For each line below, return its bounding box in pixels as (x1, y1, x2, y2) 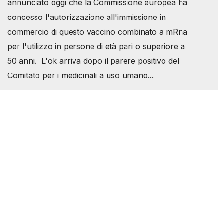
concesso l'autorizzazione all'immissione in (7, 12, 166, 22)
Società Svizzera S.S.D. (7, 112, 93, 122)
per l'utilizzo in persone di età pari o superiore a (7, 41, 185, 52)
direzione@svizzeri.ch (20, 180, 100, 190)
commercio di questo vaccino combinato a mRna (7, 27, 187, 37)
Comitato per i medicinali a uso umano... (7, 71, 154, 81)
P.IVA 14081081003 (7, 127, 79, 137)
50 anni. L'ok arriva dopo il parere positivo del (7, 56, 179, 66)
